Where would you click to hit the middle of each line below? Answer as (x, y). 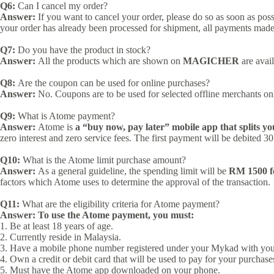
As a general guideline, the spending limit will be (132, 171)
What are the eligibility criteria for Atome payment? (120, 204)
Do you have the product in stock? (83, 50)
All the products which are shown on (109, 61)
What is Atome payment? (65, 116)
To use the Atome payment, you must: (116, 215)
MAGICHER (211, 61)
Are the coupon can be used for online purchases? (113, 83)
